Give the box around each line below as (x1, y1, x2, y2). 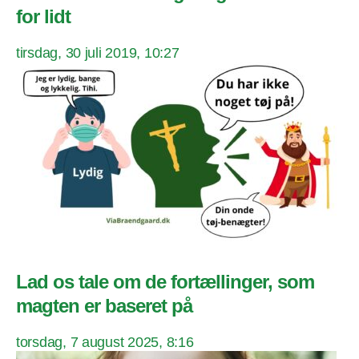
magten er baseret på (16, 294, 193, 317)
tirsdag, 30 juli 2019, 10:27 (16, 44, 179, 61)
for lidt (16, 5, 71, 27)
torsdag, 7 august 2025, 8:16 (16, 333, 194, 350)
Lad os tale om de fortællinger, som (16, 270, 315, 292)
